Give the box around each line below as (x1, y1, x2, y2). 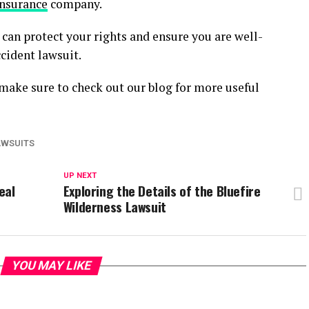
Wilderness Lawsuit (63, 197, 166, 217)
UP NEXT (63, 171, 97, 180)
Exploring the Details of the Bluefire (63, 181, 261, 201)
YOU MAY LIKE (9, 259, 93, 272)
